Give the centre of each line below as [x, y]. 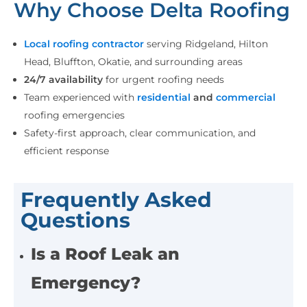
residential [164, 98]
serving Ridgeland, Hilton [206, 44]
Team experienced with [81, 98]
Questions [75, 221]
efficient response [67, 151]
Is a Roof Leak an [106, 254]
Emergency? [86, 283]
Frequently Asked [116, 200]
